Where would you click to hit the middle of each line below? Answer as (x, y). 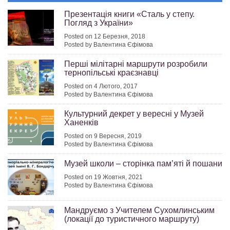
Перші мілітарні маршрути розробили (136, 64)
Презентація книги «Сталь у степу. (129, 14)
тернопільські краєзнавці (111, 73)
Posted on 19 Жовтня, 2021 (103, 177)
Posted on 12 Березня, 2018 (105, 37)
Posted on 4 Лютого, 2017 (101, 87)
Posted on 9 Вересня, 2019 (103, 136)
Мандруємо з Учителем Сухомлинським (139, 210)
